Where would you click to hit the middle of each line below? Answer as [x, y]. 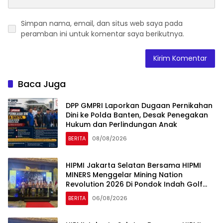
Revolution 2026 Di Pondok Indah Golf [134, 184]
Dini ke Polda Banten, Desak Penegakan [137, 115]
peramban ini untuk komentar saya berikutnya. [103, 34]
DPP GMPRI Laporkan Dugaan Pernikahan [139, 105]
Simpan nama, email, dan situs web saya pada [102, 24]
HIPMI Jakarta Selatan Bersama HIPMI [133, 165]
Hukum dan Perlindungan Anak [121, 124]
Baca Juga [42, 84]
